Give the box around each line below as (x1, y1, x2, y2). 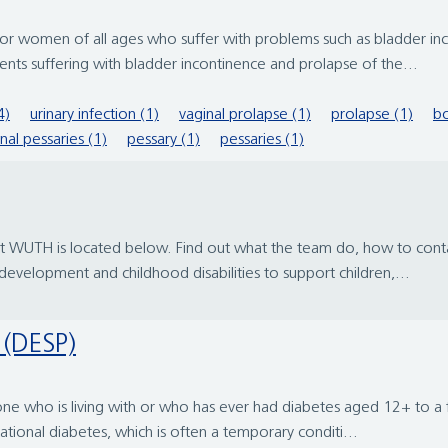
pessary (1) (127, 132, 200, 149)
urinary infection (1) (30, 107, 159, 124)
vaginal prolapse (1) (179, 107, 311, 124)
